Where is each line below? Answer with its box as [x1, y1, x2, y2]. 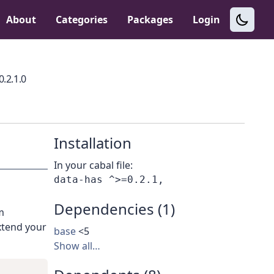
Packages [127, 13, 173, 26]
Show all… [54, 239, 100, 253]
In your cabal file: [54, 158, 133, 172]
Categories [56, 13, 108, 26]
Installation [54, 133, 131, 154]
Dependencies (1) [54, 199, 175, 220]
